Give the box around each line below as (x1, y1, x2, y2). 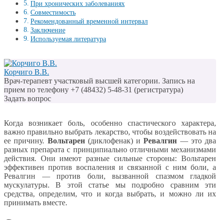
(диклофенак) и (84, 137, 144, 145)
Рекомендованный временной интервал (30, 17, 148, 26)
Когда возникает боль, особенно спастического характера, (4, 119, 216, 128)
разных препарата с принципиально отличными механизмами (4, 145, 216, 154)
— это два (177, 137, 216, 145)
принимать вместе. (4, 198, 67, 207)
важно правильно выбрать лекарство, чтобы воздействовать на (4, 128, 216, 137)
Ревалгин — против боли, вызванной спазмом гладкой (4, 172, 216, 181)
